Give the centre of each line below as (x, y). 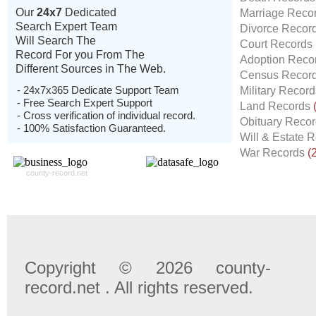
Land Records (276, 106)
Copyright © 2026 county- (148, 268)
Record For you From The (80, 55)
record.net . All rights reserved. (139, 287)
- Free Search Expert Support (85, 103)
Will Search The (56, 41)
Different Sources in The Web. (91, 69)
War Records (274, 153)
